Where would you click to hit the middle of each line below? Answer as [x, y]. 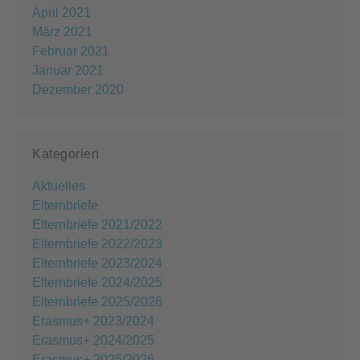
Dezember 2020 [78, 89]
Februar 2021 [71, 51]
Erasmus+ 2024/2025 [93, 340]
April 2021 [61, 12]
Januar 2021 [68, 70]
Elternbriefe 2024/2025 [97, 282]
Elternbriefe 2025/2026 [97, 301]
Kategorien [65, 153]
